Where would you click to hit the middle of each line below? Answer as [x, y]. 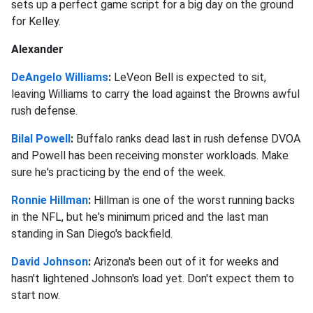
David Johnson [50, 261]
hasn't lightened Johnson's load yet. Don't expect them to [153, 278]
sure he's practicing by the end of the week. [118, 172]
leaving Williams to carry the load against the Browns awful [155, 94]
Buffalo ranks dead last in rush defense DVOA [188, 138]
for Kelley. [36, 21]
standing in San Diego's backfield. [92, 233]
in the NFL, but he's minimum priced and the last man [140, 217]
